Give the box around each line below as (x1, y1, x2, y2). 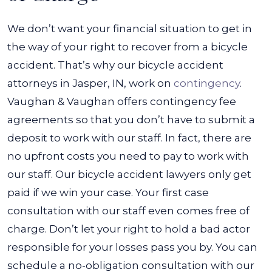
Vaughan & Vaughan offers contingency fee (7, 95, 236, 107)
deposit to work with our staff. (7, 132, 163, 144)
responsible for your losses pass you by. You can (7, 241, 257, 253)
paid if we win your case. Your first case (7, 186, 209, 199)
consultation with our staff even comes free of (7, 205, 250, 217)
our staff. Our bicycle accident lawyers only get (7, 168, 251, 180)
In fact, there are (165, 132, 251, 144)
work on (126, 77, 174, 89)
